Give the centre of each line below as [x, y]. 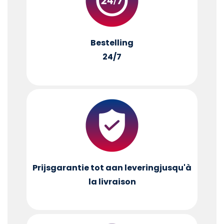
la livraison [112, 181]
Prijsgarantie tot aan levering [96, 167]
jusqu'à [175, 167]
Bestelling [112, 43]
